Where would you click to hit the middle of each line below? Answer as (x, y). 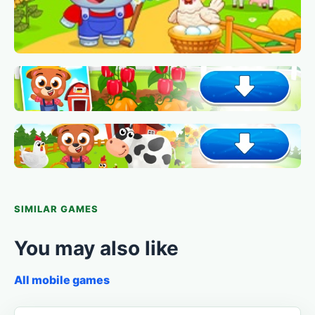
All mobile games (62, 280)
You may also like (96, 249)
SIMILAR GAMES (57, 209)
